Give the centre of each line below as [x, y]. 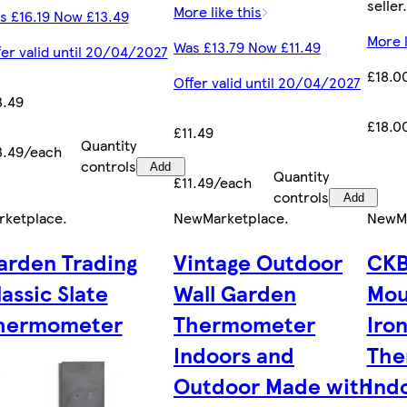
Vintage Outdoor [258, 261]
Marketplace [244, 217]
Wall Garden [235, 292]
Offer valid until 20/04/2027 [268, 82]
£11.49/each [213, 182]
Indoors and [234, 354]
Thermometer [245, 323]
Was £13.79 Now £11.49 [248, 46]
